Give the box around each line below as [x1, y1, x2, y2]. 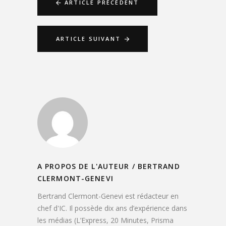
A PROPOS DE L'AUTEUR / [37, 161, 135, 171]
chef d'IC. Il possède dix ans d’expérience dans [37, 203, 187, 213]
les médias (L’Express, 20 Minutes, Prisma [37, 215, 174, 225]
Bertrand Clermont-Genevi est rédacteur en [37, 191, 179, 201]
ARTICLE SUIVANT [56, 34, 121, 42]
